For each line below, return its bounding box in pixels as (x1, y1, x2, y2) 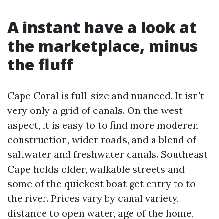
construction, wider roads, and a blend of (7, 133, 196, 146)
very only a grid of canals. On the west (7, 104, 183, 116)
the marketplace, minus (7, 35, 197, 56)
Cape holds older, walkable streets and (7, 163, 185, 175)
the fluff (7, 54, 73, 75)
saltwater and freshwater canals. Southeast (7, 148, 208, 160)
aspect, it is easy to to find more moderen (7, 119, 198, 131)
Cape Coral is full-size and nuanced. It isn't (7, 89, 204, 102)
